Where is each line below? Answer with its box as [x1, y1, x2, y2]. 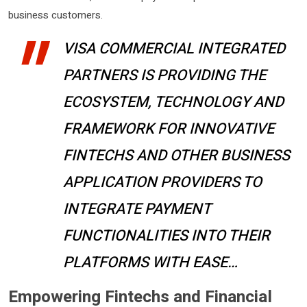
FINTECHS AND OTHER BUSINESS [63, 145, 290, 167]
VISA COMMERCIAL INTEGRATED [63, 38, 285, 60]
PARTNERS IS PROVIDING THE [63, 64, 266, 86]
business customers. [8, 8, 103, 23]
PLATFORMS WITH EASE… [63, 251, 238, 273]
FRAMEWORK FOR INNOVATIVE [63, 118, 274, 140]
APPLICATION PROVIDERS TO [63, 171, 262, 193]
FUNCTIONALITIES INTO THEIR [63, 225, 270, 247]
